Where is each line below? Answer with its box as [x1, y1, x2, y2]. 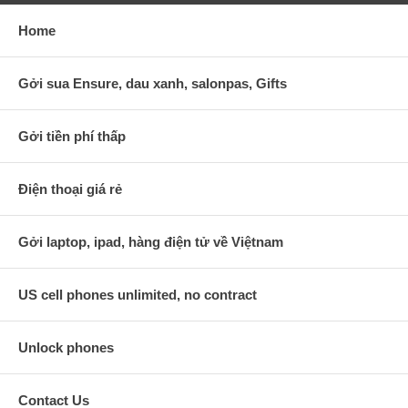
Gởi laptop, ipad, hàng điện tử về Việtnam [18, 234, 283, 250]
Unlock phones [18, 340, 114, 356]
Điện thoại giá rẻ [18, 181, 122, 198]
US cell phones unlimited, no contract [18, 287, 257, 303]
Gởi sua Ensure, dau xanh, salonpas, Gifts [18, 76, 287, 92]
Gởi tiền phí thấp [18, 128, 126, 145]
